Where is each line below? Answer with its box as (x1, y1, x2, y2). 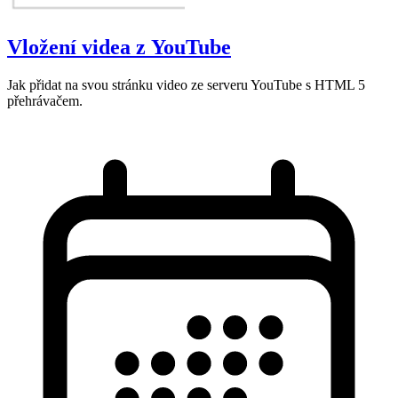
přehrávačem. (7, 92, 83, 108)
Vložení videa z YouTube (7, 35, 231, 59)
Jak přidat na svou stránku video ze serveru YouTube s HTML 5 (7, 76, 365, 92)
